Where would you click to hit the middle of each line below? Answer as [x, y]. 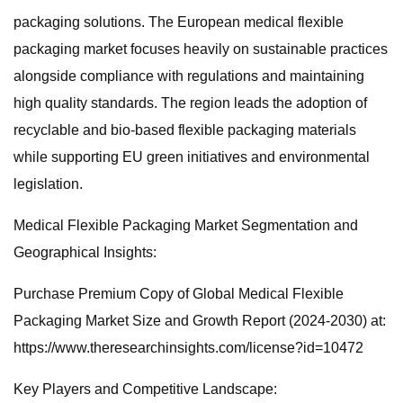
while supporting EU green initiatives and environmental [192, 157]
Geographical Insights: [85, 252]
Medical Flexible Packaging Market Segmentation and [186, 225]
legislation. [48, 184]
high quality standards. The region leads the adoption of [190, 103]
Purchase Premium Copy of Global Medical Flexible [179, 294]
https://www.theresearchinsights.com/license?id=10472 [188, 348]
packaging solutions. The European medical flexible [179, 22]
